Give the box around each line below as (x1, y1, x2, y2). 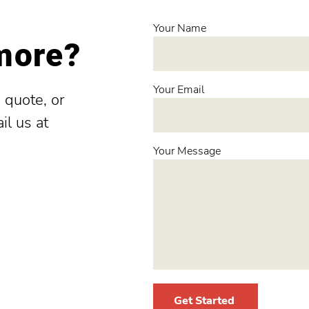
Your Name (153, 21, 206, 36)
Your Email (153, 82, 205, 97)
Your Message (153, 143, 221, 159)
